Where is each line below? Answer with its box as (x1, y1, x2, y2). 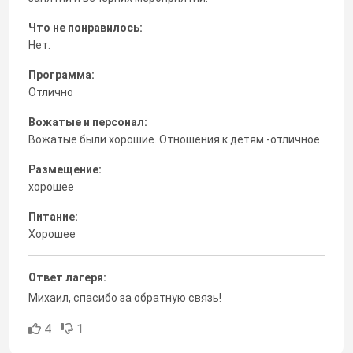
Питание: (28, 210, 78, 223)
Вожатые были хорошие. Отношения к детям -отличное (28, 132, 320, 146)
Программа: (28, 68, 95, 81)
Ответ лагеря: (28, 270, 106, 284)
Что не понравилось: (28, 20, 143, 34)
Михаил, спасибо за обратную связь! (28, 291, 221, 304)
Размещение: (28, 162, 102, 176)
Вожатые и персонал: (28, 115, 147, 128)
